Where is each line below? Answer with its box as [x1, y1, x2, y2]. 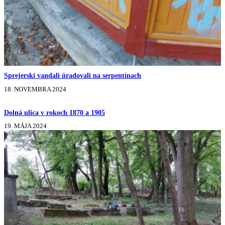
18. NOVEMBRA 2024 [4, 85, 66, 93]
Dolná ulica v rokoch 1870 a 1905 [4, 108, 105, 117]
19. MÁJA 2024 [4, 122, 47, 130]
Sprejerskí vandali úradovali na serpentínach [4, 71, 141, 80]
